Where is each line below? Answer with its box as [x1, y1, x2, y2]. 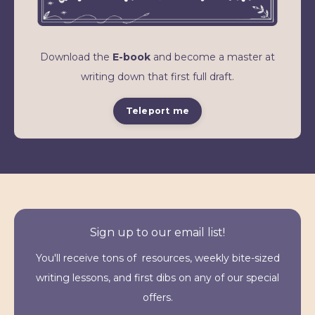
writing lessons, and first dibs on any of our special [36, 271, 279, 284]
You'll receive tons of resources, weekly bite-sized [35, 251, 280, 264]
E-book [112, 50, 150, 63]
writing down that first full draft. [81, 70, 234, 83]
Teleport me [125, 105, 190, 116]
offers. [142, 290, 173, 304]
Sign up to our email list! [90, 225, 225, 239]
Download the [40, 50, 112, 63]
